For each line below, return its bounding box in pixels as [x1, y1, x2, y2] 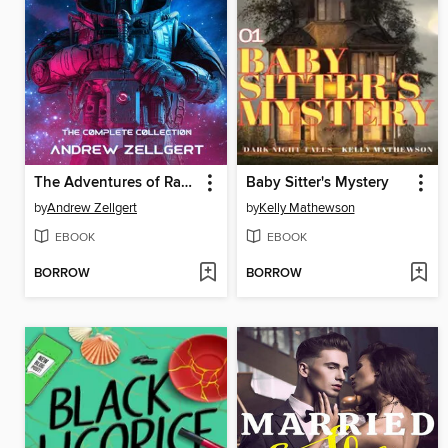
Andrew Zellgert [47, 199, 137, 216]
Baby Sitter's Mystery [245, 173, 389, 192]
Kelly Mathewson [258, 199, 355, 216]
